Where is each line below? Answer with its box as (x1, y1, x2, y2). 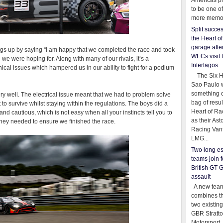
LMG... (191, 134, 209, 142)
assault (191, 173, 211, 180)
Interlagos (191, 62, 218, 69)
